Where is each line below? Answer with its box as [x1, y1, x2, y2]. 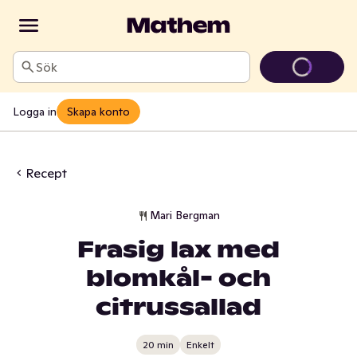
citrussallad [95, 293, 261, 321]
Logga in [13, 104, 57, 119]
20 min [142, 338, 174, 351]
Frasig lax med [76, 236, 280, 264]
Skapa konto [67, 104, 130, 119]
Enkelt [186, 338, 214, 351]
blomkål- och [85, 265, 271, 292]
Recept [25, 165, 67, 181]
